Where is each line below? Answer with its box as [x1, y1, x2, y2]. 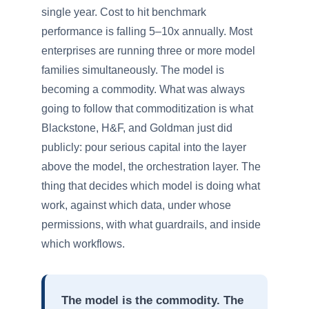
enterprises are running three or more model [41, 45, 255, 57]
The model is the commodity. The [61, 293, 243, 307]
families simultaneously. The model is [41, 64, 224, 76]
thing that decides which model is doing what [41, 180, 260, 192]
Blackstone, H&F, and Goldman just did [41, 122, 232, 134]
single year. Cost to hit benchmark [41, 6, 206, 18]
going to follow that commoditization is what [41, 103, 253, 114]
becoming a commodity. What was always [41, 83, 245, 95]
